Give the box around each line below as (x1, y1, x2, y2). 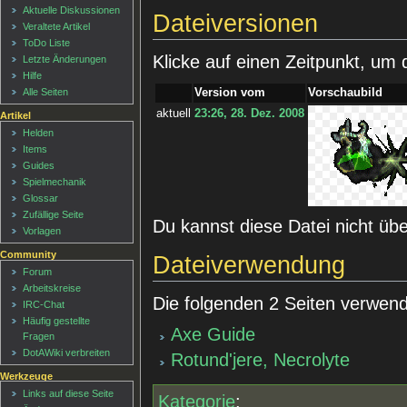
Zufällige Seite (23, 209, 84, 221)
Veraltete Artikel (23, 21, 91, 33)
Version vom (194, 85, 266, 99)
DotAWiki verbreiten (23, 347, 111, 359)
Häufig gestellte (23, 315, 91, 327)
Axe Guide (171, 323, 256, 344)
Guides (23, 160, 55, 172)
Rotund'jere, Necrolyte (171, 349, 351, 370)
